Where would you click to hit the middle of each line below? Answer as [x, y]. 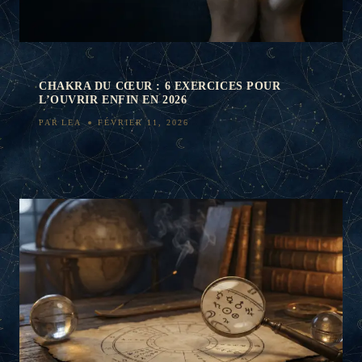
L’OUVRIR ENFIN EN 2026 [113, 100]
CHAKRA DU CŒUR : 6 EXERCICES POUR [160, 86]
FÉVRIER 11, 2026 [144, 123]
